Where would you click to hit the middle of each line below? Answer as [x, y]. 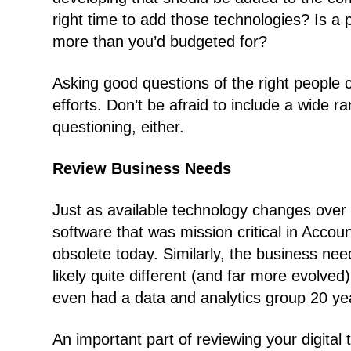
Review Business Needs [142, 168]
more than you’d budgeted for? [160, 42]
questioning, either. [119, 127]
